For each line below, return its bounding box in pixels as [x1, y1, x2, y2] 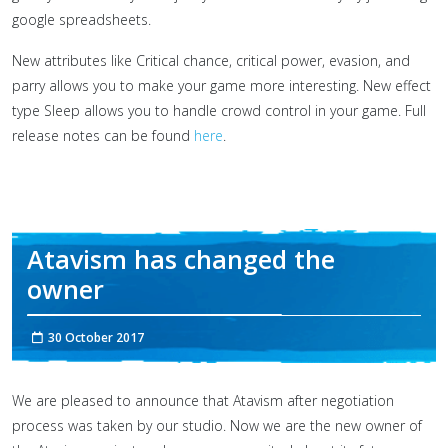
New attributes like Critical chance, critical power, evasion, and [12, 51, 410, 70]
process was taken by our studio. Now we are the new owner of [12, 416, 422, 435]
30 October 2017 [48, 329, 144, 346]
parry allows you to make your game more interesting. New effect [12, 76, 431, 95]
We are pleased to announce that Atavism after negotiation [12, 391, 394, 410]
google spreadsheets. [12, 10, 151, 29]
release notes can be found [12, 126, 194, 145]
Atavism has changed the [27, 242, 335, 276]
